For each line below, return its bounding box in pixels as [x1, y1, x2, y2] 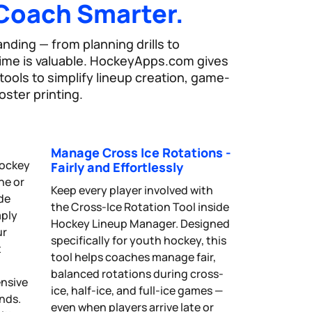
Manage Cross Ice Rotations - [51, 143, 231, 161]
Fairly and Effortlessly [51, 158, 183, 175]
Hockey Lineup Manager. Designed [51, 215, 230, 231]
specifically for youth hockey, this [51, 232, 226, 248]
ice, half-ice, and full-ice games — [51, 282, 223, 298]
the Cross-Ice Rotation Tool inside [51, 198, 229, 214]
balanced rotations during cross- [51, 265, 224, 281]
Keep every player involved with [51, 182, 213, 198]
